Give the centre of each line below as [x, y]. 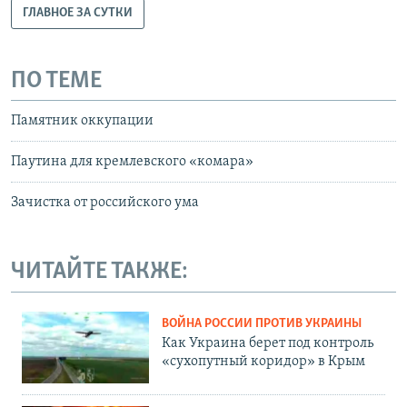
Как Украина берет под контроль [268, 343]
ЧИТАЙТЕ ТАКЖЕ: [99, 273]
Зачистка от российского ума [105, 203]
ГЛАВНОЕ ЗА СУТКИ [78, 13]
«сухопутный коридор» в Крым [263, 361]
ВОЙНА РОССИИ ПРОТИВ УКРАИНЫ [262, 323]
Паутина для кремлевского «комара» [132, 162]
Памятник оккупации [82, 121]
